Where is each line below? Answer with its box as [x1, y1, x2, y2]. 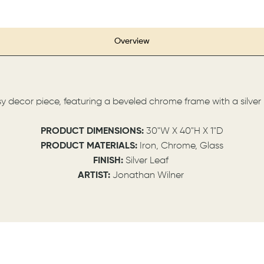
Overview [114, 37, 150, 45]
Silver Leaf [126, 156, 171, 166]
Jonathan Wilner [113, 170, 186, 180]
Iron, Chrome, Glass [140, 141, 223, 151]
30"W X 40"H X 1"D [146, 126, 223, 136]
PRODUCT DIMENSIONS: [41, 126, 146, 136]
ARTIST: [78, 170, 113, 180]
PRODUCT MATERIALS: [41, 141, 140, 151]
